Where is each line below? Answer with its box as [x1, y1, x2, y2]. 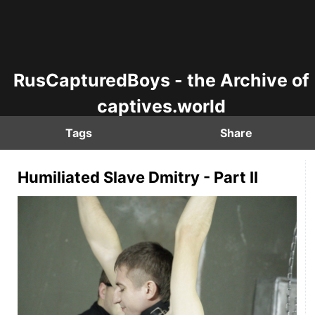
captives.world [96, 96, 226, 117]
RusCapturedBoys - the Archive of [13, 70, 309, 91]
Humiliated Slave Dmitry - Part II [18, 168, 258, 186]
